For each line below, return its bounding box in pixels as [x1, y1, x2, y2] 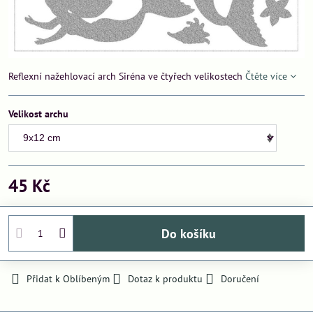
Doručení [221, 272, 259, 286]
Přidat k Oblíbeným [27, 272, 110, 286]
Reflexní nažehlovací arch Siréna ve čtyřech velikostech [8, 70, 245, 83]
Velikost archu [8, 108, 68, 121]
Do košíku [170, 225, 217, 242]
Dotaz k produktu [128, 272, 203, 286]
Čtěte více [245, 70, 287, 83]
